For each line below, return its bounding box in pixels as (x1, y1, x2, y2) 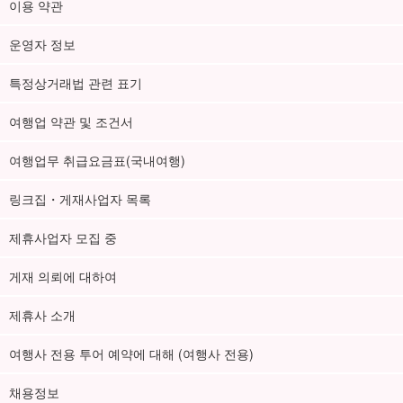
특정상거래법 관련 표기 (9, 74, 142, 93)
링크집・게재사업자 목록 (9, 190, 151, 209)
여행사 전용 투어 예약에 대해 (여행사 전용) (9, 345, 254, 363)
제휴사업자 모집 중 (9, 228, 117, 247)
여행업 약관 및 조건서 (9, 112, 133, 131)
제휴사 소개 (9, 306, 76, 325)
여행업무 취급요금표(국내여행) (9, 151, 185, 170)
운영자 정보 (9, 35, 76, 54)
